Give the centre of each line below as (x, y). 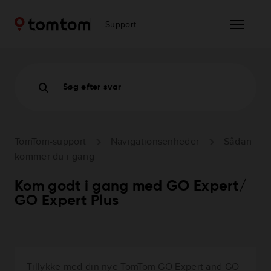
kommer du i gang (54, 157)
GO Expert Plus (67, 201)
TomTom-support (51, 141)
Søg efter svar (92, 87)
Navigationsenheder (155, 141)
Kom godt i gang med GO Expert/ (131, 187)
